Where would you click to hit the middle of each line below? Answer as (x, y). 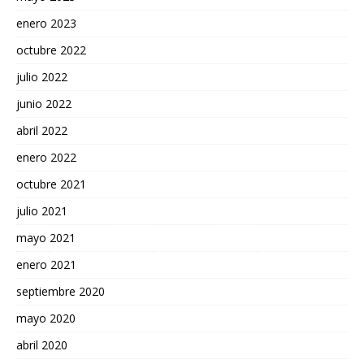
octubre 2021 (51, 184)
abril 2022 (42, 131)
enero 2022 (46, 158)
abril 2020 (42, 345)
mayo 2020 (46, 318)
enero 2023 (46, 24)
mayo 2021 (46, 238)
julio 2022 (42, 77)
